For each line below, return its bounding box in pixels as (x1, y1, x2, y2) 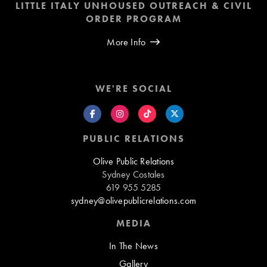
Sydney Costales (102, 168, 165, 181)
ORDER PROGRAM (85, 13, 182, 26)
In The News (109, 240, 158, 253)
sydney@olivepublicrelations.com (71, 194, 196, 207)
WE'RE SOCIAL (95, 82, 172, 95)
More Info (107, 36, 146, 49)
